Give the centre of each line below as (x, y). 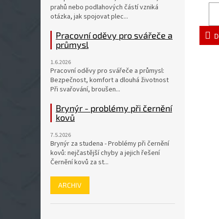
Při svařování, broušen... (85, 89)
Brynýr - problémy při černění (114, 108)
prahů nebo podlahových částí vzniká (104, 7)
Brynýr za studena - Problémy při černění (110, 144)
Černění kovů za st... (79, 162)
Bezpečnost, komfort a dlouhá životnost (109, 80)
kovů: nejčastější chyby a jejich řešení (105, 153)
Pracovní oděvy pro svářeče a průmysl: (107, 71)
